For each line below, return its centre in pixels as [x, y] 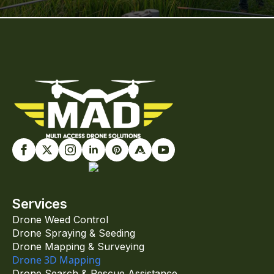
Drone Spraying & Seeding [74, 233]
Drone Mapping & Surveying [78, 246]
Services [39, 203]
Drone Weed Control [60, 219]
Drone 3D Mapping [57, 260]
